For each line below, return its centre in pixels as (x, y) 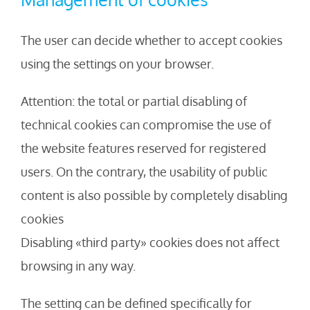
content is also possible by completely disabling (154, 195)
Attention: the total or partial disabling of (134, 101)
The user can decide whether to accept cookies (152, 40)
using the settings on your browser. (117, 64)
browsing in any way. (78, 266)
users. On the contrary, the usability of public (144, 172)
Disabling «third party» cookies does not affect (150, 243)
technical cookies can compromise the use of (146, 125)
